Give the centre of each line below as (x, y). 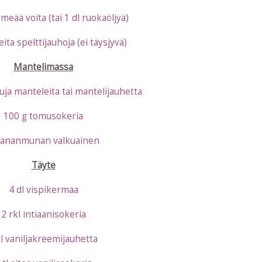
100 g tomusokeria (43, 116)
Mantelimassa (43, 67)
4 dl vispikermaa (43, 190)
